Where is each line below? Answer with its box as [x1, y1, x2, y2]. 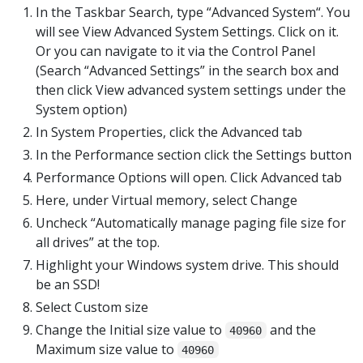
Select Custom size [36, 297, 148, 316]
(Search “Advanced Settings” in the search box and [36, 61, 339, 79]
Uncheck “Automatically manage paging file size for [36, 213, 346, 232]
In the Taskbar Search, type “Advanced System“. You [36, 2, 350, 21]
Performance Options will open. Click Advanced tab [36, 168, 342, 186]
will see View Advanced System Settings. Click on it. [36, 22, 339, 41]
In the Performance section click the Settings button [36, 145, 352, 164]
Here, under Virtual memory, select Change [36, 190, 297, 209]
